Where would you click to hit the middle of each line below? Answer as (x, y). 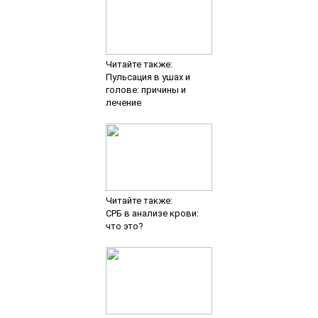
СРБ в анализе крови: (152, 214)
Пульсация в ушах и (148, 77)
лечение (123, 103)
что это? (124, 226)
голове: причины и (146, 90)
